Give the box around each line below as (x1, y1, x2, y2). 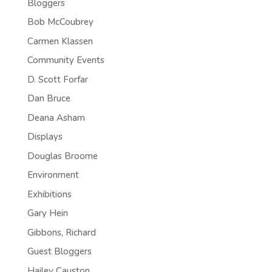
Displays (27, 131, 63, 143)
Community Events (27, 54, 104, 66)
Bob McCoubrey (27, 16, 93, 28)
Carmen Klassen (27, 35, 93, 47)
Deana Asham (27, 111, 85, 124)
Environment (27, 169, 79, 181)
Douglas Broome (27, 149, 98, 162)
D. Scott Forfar (27, 73, 88, 86)
